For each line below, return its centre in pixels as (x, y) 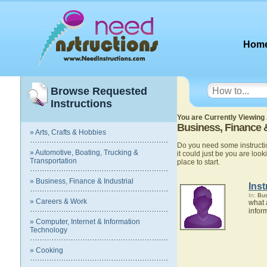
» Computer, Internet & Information (85, 222)
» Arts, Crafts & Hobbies (68, 132)
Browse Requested (99, 91)
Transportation (53, 161)
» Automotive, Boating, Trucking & (84, 153)
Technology (49, 230)
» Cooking (46, 250)
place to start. (198, 162)
